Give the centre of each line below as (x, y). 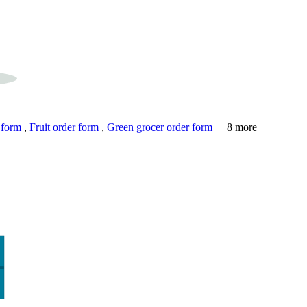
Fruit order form (64, 127)
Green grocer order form (160, 127)
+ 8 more (237, 127)
